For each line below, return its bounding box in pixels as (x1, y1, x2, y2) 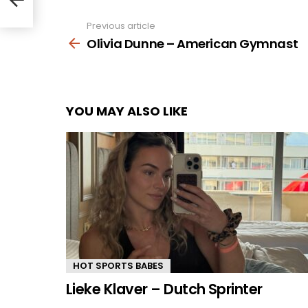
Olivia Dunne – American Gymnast (87, 34, 298, 52)
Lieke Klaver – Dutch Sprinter (66, 278, 263, 299)
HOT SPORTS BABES (73, 258, 164, 272)
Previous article (87, 19, 155, 32)
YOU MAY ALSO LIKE (66, 102, 188, 120)
